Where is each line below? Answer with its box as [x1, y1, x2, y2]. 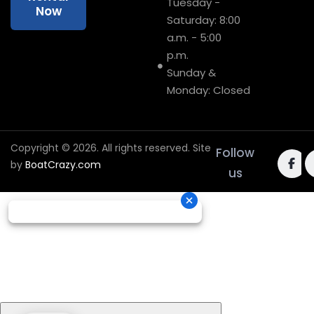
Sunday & [166, 65, 216, 80]
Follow [216, 144, 255, 161]
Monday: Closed [166, 83, 250, 97]
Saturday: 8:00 [166, 13, 240, 27]
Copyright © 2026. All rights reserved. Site [11, 141, 211, 155]
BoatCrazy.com [25, 158, 101, 172]
